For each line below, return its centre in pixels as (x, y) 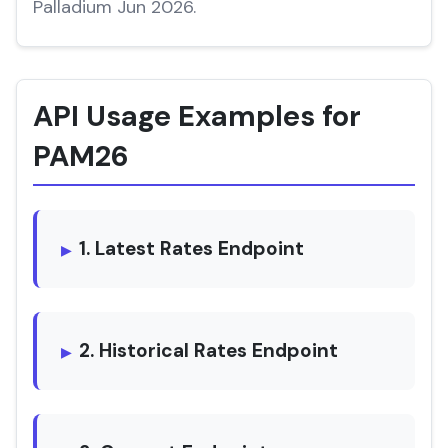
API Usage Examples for (197, 116)
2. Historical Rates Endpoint (208, 350)
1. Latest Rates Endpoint (191, 248)
